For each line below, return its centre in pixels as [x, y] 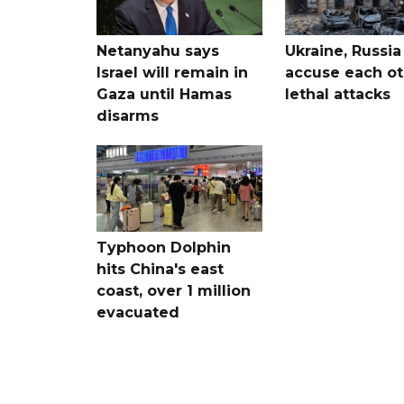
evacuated [138, 312]
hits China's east [160, 269]
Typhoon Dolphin [164, 247]
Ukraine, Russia [343, 50]
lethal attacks [337, 94]
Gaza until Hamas [164, 94]
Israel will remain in [172, 72]
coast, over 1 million [174, 290]
